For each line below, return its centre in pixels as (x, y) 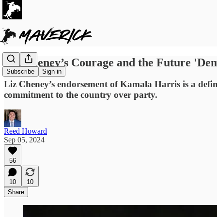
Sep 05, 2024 (24, 139)
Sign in (52, 72)
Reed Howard (25, 131)
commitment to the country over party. (81, 94)
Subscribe (20, 72)
